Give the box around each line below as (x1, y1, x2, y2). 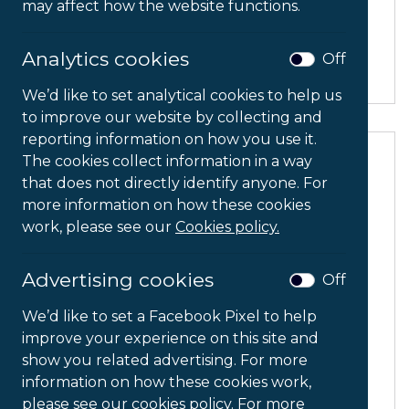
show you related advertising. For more (22, 351, 308, 369)
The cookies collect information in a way (22, 152, 312, 170)
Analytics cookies (22, 47, 189, 70)
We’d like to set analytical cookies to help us (22, 87, 341, 104)
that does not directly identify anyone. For (22, 174, 328, 192)
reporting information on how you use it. (22, 131, 317, 148)
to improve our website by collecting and (22, 109, 322, 126)
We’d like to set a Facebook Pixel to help (22, 308, 317, 325)
